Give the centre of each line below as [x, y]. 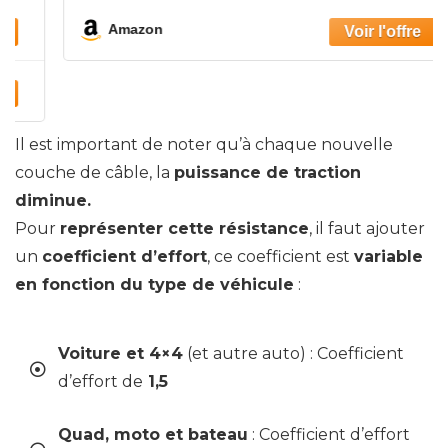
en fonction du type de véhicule [154, 285]
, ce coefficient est [280, 257]
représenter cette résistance [184, 229]
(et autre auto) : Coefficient [293, 354]
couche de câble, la [94, 173]
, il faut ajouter [367, 229]
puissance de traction [267, 173]
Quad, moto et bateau [153, 435]
